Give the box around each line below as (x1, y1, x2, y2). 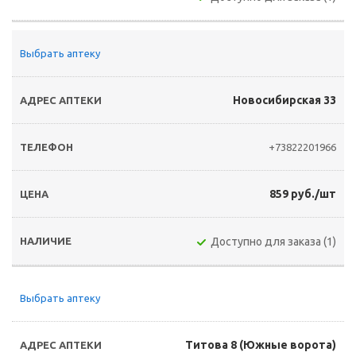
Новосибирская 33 (233, 94, 336, 106)
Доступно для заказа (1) (211, 235, 336, 248)
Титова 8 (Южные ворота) (185, 339, 336, 351)
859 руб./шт (269, 188, 336, 200)
